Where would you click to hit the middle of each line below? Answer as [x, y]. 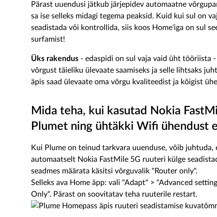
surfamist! [48, 39]
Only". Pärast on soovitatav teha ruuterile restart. [114, 194]
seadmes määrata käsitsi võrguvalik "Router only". [114, 171]
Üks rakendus [56, 59]
